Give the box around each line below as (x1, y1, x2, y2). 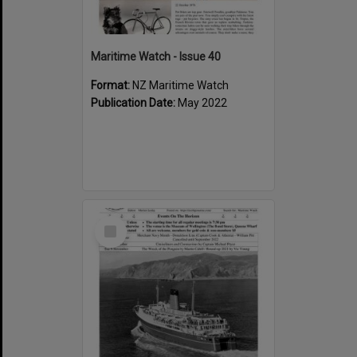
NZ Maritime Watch (132, 78, 229, 92)
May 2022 (178, 96, 227, 109)
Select (98, 214, 132, 229)
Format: (91, 78, 132, 92)
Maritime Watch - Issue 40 (91, 49, 221, 63)
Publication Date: (91, 96, 178, 109)
